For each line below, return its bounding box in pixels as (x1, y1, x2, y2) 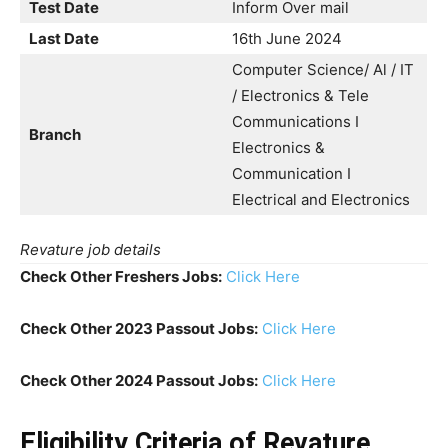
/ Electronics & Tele (232, 85, 369, 105)
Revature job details (20, 239, 161, 259)
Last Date (29, 28, 99, 48)
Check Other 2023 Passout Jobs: (20, 318, 258, 338)
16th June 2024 (232, 28, 342, 48)
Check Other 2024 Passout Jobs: (20, 370, 258, 390)
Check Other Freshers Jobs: (20, 266, 222, 286)
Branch (29, 124, 81, 144)
